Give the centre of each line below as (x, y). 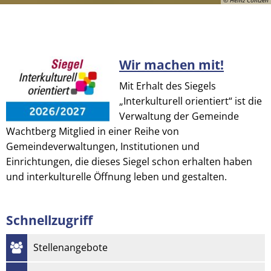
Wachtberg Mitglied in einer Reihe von (93, 131)
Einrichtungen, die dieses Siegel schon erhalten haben (129, 161)
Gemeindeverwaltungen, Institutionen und (103, 146)
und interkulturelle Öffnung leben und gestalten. (116, 176)
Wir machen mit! (171, 64)
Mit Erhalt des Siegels (168, 86)
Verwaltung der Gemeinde (179, 116)
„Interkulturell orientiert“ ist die (191, 101)
